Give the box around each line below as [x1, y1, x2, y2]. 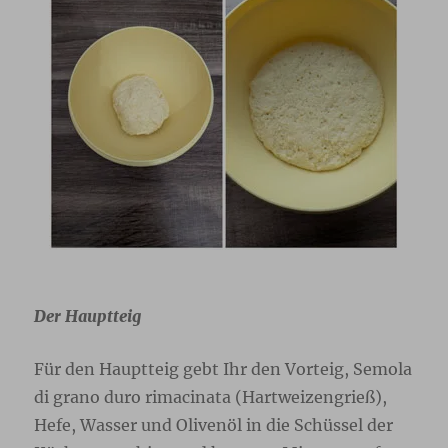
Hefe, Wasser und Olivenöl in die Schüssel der [34, 415, 394, 436]
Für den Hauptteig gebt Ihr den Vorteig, [34, 359, 354, 380]
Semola [353, 359, 413, 380]
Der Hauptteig [34, 306, 143, 327]
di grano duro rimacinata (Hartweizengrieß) [34, 387, 383, 408]
